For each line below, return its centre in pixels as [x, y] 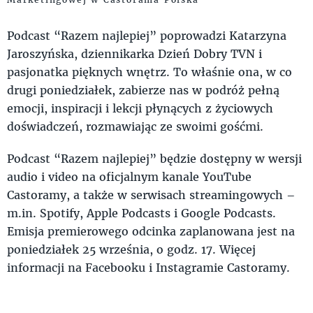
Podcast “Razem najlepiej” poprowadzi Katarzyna [147, 35]
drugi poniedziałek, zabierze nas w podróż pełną [143, 89]
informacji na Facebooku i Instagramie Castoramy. [150, 267]
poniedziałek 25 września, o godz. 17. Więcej [131, 249]
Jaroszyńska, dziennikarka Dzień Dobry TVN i [134, 53]
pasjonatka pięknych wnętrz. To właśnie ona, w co [150, 71]
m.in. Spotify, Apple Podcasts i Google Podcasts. [141, 212]
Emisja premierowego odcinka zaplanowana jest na [151, 231]
